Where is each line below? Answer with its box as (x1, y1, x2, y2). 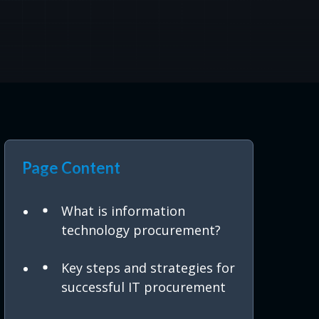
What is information (61, 202, 185, 220)
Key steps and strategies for (61, 259, 235, 277)
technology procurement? (61, 221, 221, 239)
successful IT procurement (61, 278, 226, 296)
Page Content (22, 158, 120, 178)
